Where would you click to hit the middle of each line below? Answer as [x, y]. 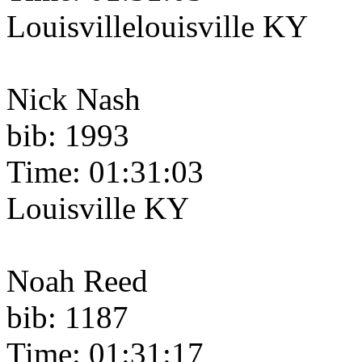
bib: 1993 [68, 136]
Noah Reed [77, 281]
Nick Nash [74, 99]
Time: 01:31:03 [105, 172]
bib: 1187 [67, 318]
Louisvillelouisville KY [157, 27]
